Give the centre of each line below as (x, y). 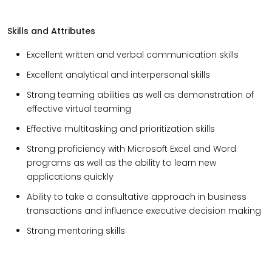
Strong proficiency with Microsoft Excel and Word (131, 149)
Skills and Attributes (51, 31)
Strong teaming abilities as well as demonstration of (140, 95)
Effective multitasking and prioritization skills (121, 129)
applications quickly (70, 177)
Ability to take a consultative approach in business (137, 197)
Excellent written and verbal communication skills (133, 55)
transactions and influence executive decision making (144, 211)
